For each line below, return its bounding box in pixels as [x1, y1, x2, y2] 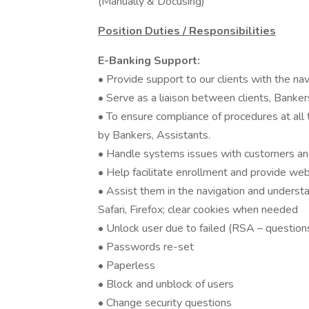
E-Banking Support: [98, 53, 203, 68]
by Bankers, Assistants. [98, 128, 224, 143]
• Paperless [98, 258, 158, 273]
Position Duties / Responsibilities [98, 23, 276, 39]
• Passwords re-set [98, 239, 194, 255]
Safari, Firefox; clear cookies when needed [98, 202, 301, 217]
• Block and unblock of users [98, 277, 234, 292]
